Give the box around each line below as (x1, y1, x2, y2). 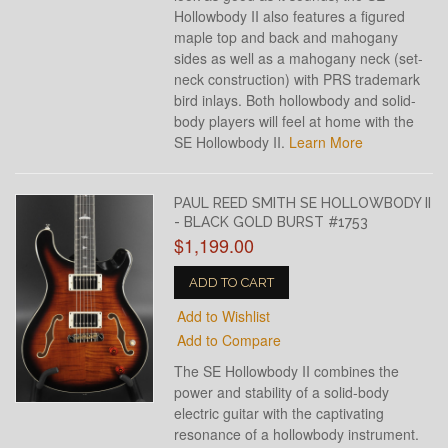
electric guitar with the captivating (174, 403, 385, 423)
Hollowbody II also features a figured (174, 6, 406, 26)
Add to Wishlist (177, 306, 271, 326)
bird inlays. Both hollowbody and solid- (174, 90, 417, 110)
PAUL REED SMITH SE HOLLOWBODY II (174, 195, 432, 211)
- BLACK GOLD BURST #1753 (174, 214, 369, 230)
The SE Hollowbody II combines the (174, 361, 400, 381)
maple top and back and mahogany (174, 27, 399, 47)
